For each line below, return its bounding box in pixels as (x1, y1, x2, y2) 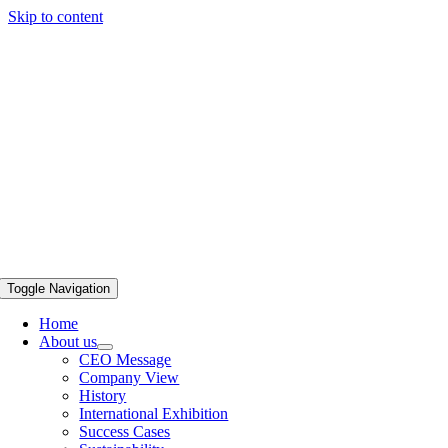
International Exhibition (79, 405, 229, 422)
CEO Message (79, 351, 172, 368)
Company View (79, 369, 180, 386)
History (79, 387, 127, 404)
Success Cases (79, 423, 171, 440)
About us (39, 333, 98, 350)
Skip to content (8, 8, 103, 25)
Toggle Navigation (7, 281, 111, 296)
